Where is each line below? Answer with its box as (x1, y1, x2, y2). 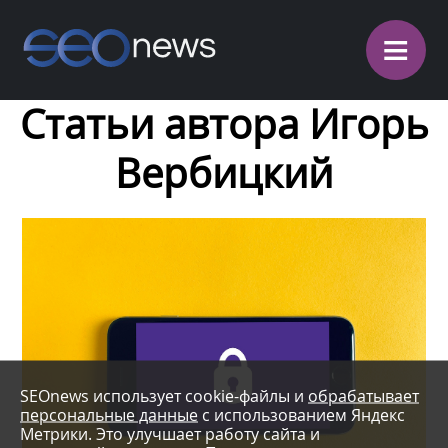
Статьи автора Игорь (19, 97, 429, 151)
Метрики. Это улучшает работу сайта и (20, 422, 320, 444)
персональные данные (20, 403, 198, 425)
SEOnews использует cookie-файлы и (20, 384, 308, 406)
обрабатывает (308, 384, 419, 406)
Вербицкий (115, 146, 333, 200)
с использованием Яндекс (198, 403, 405, 425)
